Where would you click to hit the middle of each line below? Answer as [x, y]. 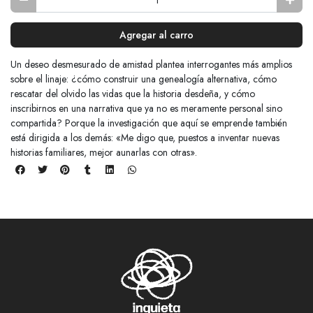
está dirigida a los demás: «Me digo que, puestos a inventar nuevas [145, 137]
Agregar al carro [156, 35]
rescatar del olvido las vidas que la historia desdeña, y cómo [133, 93]
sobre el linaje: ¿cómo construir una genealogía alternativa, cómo [144, 79]
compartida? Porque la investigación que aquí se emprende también [149, 123]
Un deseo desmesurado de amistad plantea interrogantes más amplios [151, 64]
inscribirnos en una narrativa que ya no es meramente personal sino [146, 108]
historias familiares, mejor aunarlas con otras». [104, 152]
